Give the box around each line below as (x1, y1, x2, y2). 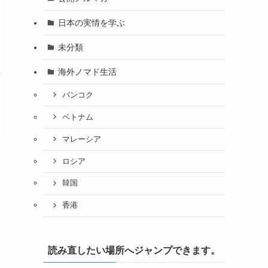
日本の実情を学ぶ (57, 17, 125, 28)
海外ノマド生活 (57, 66, 117, 77)
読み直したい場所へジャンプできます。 (48, 245, 220, 255)
